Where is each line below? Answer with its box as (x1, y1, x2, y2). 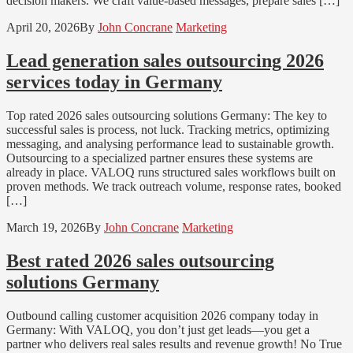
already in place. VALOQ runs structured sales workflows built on (6, 165, 336, 180)
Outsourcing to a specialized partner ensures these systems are (6, 151, 313, 165)
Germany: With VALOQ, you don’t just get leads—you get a (6, 322, 310, 336)
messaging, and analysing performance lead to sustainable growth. (6, 137, 334, 151)
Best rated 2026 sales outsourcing (6, 250, 274, 271)
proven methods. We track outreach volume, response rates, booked (6, 180, 341, 194)
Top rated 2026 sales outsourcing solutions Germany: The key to (6, 109, 327, 123)
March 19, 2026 (6, 221, 86, 235)
